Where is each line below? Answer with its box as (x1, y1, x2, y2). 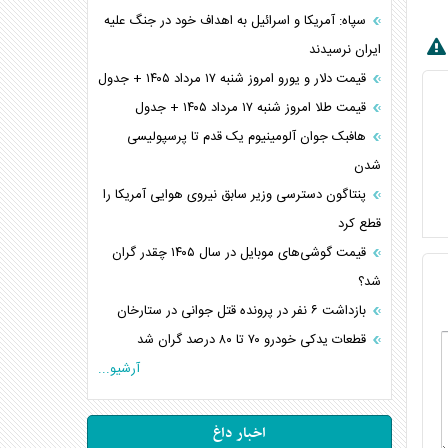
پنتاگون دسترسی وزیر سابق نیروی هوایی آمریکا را (103, 184, 371, 206)
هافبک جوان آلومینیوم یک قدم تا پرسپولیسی (127, 126, 371, 148)
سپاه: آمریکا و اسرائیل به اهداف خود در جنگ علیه (104, 10, 371, 32)
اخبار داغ (213, 421, 267, 446)
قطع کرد (338, 213, 382, 235)
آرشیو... (98, 358, 141, 380)
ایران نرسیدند (309, 39, 382, 61)
